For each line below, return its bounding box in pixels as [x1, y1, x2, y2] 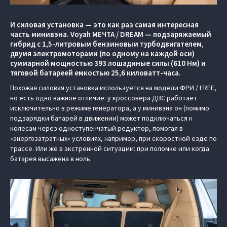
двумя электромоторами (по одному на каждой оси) [10, 49, 195, 58]
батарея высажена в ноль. [10, 154, 92, 163]
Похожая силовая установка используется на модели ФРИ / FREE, [10, 83, 216, 92]
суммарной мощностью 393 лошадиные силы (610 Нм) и [10, 58, 206, 68]
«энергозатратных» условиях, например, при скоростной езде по [10, 134, 217, 143]
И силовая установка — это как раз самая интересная [10, 20, 199, 29]
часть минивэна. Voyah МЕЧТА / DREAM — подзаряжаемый [10, 29, 211, 39]
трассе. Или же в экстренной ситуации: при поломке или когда [10, 144, 209, 153]
